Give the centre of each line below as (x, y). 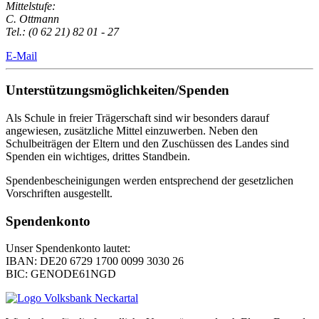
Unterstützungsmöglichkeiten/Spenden (117, 90)
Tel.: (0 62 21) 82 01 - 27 (62, 31)
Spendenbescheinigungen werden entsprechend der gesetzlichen (150, 180)
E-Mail (21, 56)
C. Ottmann (32, 19)
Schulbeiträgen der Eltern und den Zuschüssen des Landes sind (147, 143)
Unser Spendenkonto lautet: (68, 249)
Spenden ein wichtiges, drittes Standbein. (98, 156)
